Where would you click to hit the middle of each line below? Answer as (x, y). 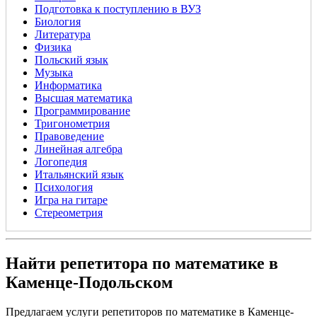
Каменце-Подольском (89, 282)
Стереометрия (69, 212)
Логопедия (61, 161)
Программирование (82, 110)
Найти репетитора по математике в (142, 263)
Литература (63, 34)
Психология (64, 187)
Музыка (54, 72)
